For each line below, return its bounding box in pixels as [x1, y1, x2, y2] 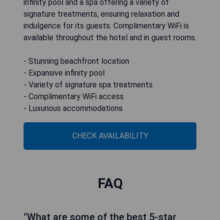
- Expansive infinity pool [24, 68, 105, 78]
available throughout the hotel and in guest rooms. [24, 33, 196, 43]
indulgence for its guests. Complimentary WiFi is [24, 21, 189, 31]
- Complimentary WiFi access [24, 92, 124, 102]
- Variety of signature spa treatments [24, 80, 153, 90]
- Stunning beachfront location [24, 56, 129, 66]
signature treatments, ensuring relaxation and [24, 9, 179, 19]
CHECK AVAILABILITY [72, 131, 148, 141]
